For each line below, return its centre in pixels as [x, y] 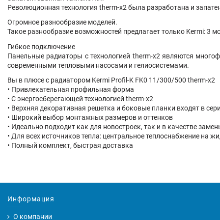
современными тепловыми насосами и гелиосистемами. [98, 65]
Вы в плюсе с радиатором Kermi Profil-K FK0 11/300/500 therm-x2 [111, 80]
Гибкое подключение [41, 46]
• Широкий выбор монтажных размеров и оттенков [90, 117]
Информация [31, 199]
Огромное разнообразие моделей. [62, 22]
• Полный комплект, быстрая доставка [70, 145]
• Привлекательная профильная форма [71, 89]
